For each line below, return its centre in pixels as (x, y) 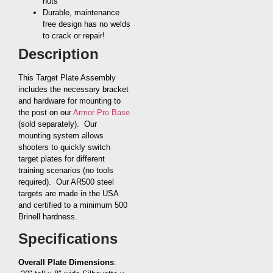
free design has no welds (87, 24)
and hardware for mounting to (69, 101)
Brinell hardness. (48, 216)
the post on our (46, 112)
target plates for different (62, 158)
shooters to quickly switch (64, 147)
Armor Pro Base (101, 112)
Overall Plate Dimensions (66, 263)
